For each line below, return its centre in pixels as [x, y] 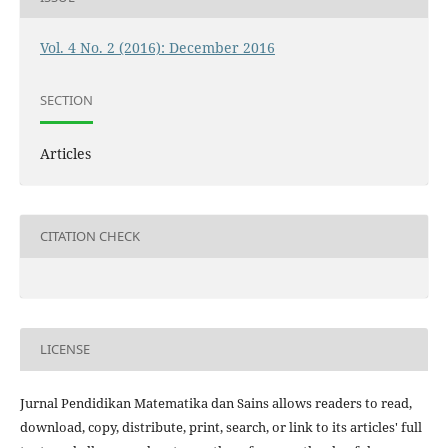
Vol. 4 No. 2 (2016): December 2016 [157, 48]
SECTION [66, 99]
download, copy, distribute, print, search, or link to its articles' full [220, 426]
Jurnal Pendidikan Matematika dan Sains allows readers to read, [215, 402]
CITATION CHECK [89, 236]
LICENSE [64, 349]
